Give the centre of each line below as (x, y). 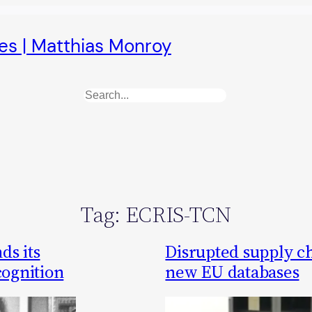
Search (104, 97)
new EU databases (232, 272)
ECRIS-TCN (178, 214)
